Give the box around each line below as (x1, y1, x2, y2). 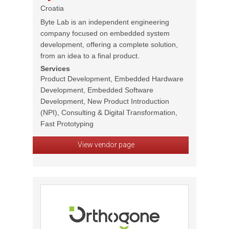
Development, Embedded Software (40, 86, 153, 94)
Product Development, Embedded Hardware (40, 75, 184, 83)
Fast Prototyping (40, 120, 94, 128)
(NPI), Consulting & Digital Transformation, (40, 108, 177, 117)
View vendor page (77, 141, 134, 149)
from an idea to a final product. (40, 52, 140, 60)
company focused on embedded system (40, 29, 170, 37)
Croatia (40, 4, 64, 12)
